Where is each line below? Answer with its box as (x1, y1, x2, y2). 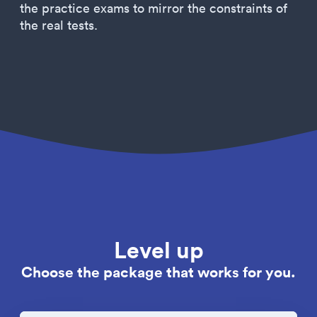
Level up (113, 235, 204, 264)
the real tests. (20, 17, 98, 33)
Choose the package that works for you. (21, 262, 296, 282)
